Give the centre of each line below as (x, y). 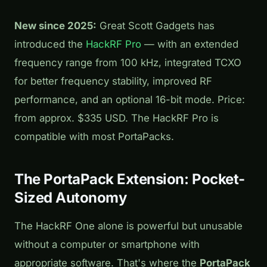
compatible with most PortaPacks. (94, 137)
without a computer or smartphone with (107, 244)
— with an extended (190, 44)
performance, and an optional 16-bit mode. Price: (130, 100)
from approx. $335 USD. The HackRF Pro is (117, 118)
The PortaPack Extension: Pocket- (130, 179)
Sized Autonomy (71, 198)
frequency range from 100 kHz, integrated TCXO (128, 63)
